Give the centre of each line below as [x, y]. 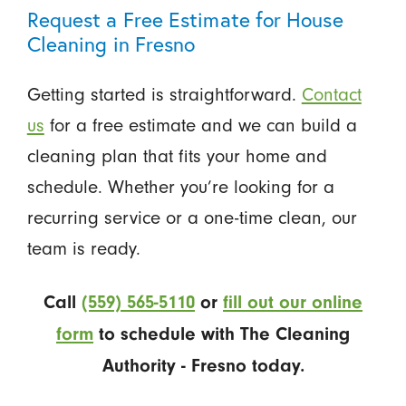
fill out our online [293, 302]
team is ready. [83, 248]
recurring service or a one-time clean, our [192, 217]
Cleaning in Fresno [111, 43]
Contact [331, 94]
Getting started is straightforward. [164, 94]
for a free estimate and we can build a [200, 125]
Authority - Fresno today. [203, 365]
